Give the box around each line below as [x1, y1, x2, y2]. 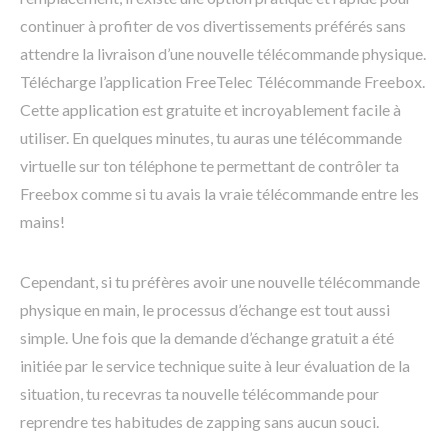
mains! [20, 212, 65, 232]
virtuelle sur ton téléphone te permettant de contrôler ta [20, 156, 399, 176]
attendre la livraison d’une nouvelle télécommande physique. [20, 44, 426, 64]
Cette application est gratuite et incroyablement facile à [20, 100, 401, 120]
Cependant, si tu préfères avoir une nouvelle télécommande [20, 272, 420, 292]
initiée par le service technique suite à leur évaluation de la [20, 356, 410, 376]
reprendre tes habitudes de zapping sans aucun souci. [20, 412, 379, 432]
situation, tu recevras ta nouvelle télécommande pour [20, 384, 379, 404]
